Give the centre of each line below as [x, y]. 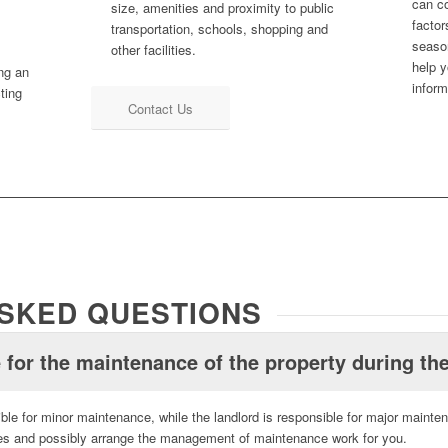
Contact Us [160, 108]
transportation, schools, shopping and [219, 28]
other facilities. [153, 49]
